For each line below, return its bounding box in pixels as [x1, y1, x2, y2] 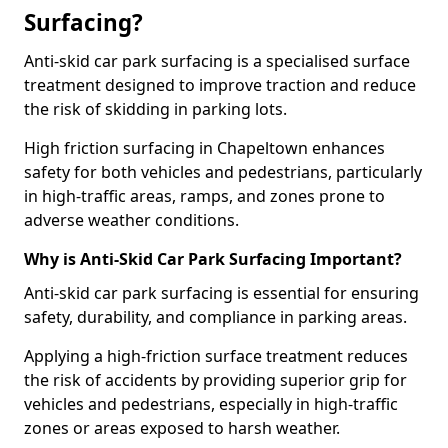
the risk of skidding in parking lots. [24, 98, 287, 120]
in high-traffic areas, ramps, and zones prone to [24, 185, 385, 207]
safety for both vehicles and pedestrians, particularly [24, 161, 422, 183]
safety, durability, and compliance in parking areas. [24, 306, 407, 328]
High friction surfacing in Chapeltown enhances [24, 137, 385, 159]
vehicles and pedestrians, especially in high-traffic [24, 393, 398, 415]
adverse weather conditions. [24, 209, 239, 231]
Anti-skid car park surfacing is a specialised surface [24, 50, 410, 72]
